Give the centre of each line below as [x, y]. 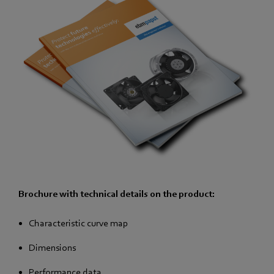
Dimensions [52, 247]
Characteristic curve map [79, 223]
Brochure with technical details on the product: [117, 194]
